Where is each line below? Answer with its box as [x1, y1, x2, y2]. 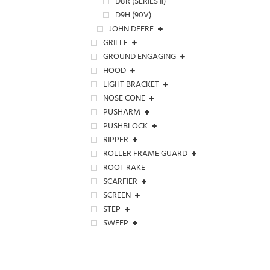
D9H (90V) [115, 8, 151, 24]
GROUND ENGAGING [103, 49, 176, 66]
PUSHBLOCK [103, 119, 148, 135]
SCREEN [103, 188, 131, 204]
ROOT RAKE [103, 160, 145, 177]
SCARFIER [103, 174, 137, 190]
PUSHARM [103, 105, 140, 121]
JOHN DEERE [109, 22, 154, 38]
